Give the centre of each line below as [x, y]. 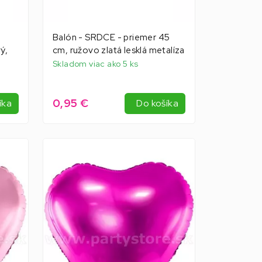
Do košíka [157, 103]
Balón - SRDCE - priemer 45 [111, 37]
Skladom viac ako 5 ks [95, 63]
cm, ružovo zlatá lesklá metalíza [118, 50]
